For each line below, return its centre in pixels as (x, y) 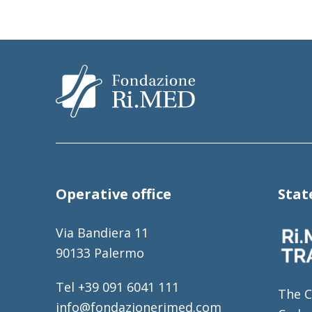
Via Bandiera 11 (102, 233)
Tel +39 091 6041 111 (117, 287)
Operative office (113, 194)
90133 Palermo (100, 253)
